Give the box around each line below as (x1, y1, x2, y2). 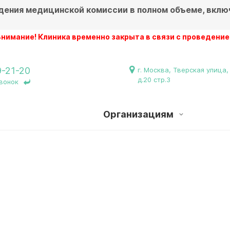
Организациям (103, 109, 176, 120)
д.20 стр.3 (138, 75, 170, 84)
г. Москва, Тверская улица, (138, 66, 228, 74)
